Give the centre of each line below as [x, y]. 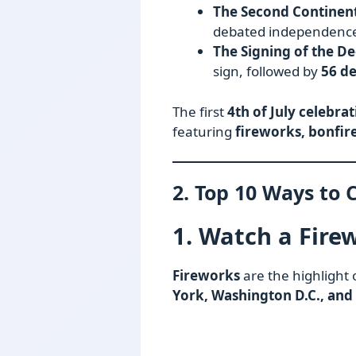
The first [200, 111]
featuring [204, 131]
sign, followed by [267, 72]
